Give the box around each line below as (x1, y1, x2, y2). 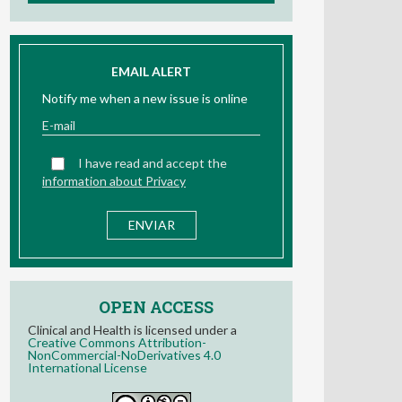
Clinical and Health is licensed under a (28, 322, 237, 337)
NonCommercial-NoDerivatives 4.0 (28, 347, 221, 363)
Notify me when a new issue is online (42, 91, 248, 106)
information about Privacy (42, 173, 186, 188)
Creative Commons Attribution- (28, 335, 206, 350)
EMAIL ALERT (111, 64, 191, 79)
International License (28, 360, 147, 375)
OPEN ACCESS (98, 296, 214, 318)
